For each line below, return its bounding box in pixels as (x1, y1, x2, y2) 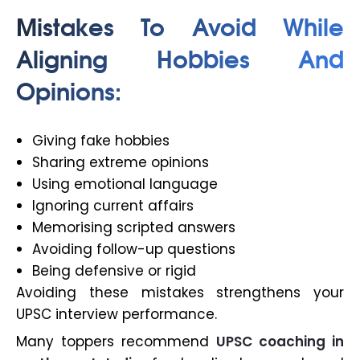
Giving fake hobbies (32, 131, 170, 151)
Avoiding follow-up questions (32, 239, 235, 260)
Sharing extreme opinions (32, 153, 209, 173)
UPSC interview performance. (16, 305, 217, 325)
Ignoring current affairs (32, 196, 194, 216)
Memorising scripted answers (32, 218, 235, 238)
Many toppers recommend (16, 332, 216, 352)
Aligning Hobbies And (16, 39, 344, 76)
